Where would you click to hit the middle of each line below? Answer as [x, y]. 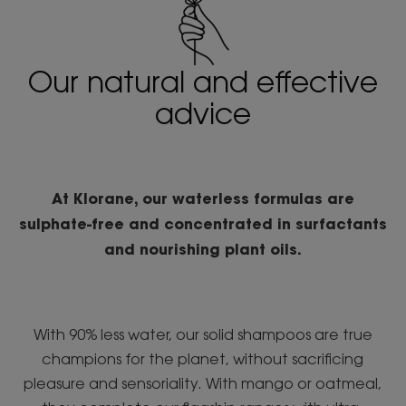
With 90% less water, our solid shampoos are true [203, 334]
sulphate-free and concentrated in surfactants [203, 223]
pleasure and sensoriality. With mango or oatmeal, [203, 383]
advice [203, 112]
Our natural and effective [203, 81]
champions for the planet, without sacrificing [203, 358]
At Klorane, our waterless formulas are [203, 198]
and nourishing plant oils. [203, 248]
